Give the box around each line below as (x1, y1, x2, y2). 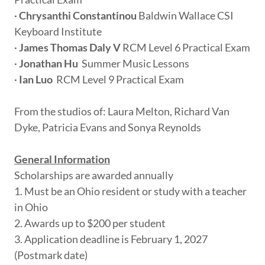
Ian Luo (19, 73, 53, 86)
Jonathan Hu (19, 57, 78, 70)
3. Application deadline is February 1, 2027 (14, 232, 208, 246)
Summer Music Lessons (78, 57, 189, 70)
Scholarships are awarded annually (14, 169, 173, 182)
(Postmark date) (14, 248, 88, 262)
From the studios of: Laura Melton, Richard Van (14, 105, 230, 118)
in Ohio (14, 201, 48, 214)
